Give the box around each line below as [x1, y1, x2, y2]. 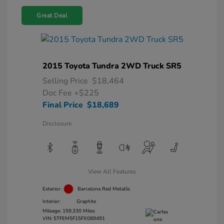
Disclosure [42, 119, 71, 127]
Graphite [76, 197, 96, 205]
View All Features [88, 167, 136, 175]
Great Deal [36, 11, 67, 19]
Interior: [42, 197, 60, 205]
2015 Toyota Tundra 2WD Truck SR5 [42, 60, 181, 71]
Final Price [42, 99, 83, 110]
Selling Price [42, 75, 88, 86]
